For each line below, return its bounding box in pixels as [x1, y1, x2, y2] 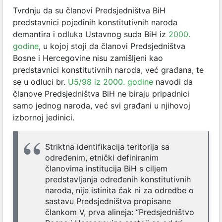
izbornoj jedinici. [13, 112, 74, 122]
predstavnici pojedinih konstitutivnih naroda [13, 17, 177, 27]
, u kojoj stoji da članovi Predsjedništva [39, 41, 185, 51]
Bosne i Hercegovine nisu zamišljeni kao [13, 53, 163, 63]
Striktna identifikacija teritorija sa [45, 142, 169, 152]
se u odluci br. [13, 77, 68, 87]
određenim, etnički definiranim [45, 153, 159, 163]
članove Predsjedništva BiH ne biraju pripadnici [13, 89, 189, 99]
